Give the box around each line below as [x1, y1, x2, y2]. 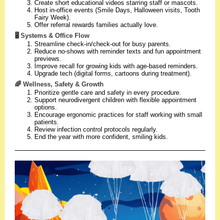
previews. [34, 55, 61, 62]
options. [34, 104, 57, 111]
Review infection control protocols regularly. [34, 126, 158, 133]
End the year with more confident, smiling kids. [34, 133, 168, 140]
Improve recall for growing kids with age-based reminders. [34, 62, 198, 70]
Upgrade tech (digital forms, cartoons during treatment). [34, 70, 192, 77]
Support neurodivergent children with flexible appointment [34, 96, 196, 104]
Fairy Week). [34, 14, 71, 21]
